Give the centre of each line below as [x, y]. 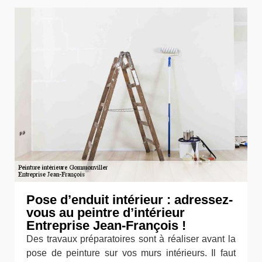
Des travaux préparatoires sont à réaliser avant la [131, 239]
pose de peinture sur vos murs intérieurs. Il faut [131, 253]
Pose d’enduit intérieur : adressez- [130, 200]
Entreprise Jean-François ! [106, 225]
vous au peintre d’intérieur [106, 213]
